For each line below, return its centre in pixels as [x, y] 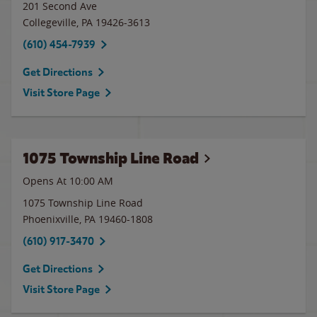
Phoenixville [51, 219]
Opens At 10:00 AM [68, 181]
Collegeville [50, 22]
